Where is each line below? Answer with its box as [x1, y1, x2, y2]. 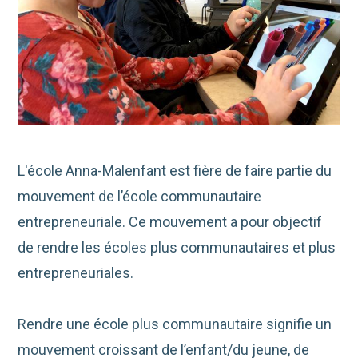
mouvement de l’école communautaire [18, 187, 262, 205]
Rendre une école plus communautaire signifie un [18, 315, 332, 332]
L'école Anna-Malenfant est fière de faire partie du [18, 161, 332, 179]
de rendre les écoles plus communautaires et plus [18, 238, 336, 256]
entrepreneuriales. [18, 264, 134, 281]
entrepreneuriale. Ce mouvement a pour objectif [18, 213, 323, 230]
